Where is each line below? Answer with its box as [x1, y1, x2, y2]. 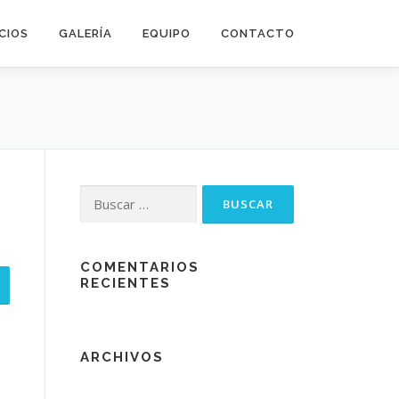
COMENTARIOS [80, 259, 199, 275]
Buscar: [79, 186, 122, 203]
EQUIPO [142, 27, 191, 40]
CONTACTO [221, 27, 295, 40]
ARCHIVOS [80, 349, 164, 365]
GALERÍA [59, 27, 112, 40]
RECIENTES [80, 275, 171, 291]
